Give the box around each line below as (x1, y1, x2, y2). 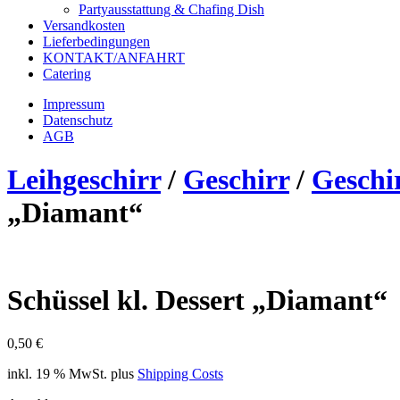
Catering (43, 65, 91, 81)
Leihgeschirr (7, 162, 161, 196)
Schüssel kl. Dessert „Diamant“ (7, 283, 387, 316)
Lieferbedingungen (43, 33, 150, 49)
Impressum (43, 96, 104, 112)
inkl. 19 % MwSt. (7, 366, 107, 382)
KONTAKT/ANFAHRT (43, 49, 185, 65)
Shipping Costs (137, 366, 223, 382)
